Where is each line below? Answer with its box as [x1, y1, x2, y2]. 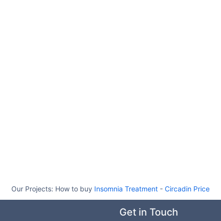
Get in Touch [119, 206, 178, 218]
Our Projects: [11, 184, 55, 193]
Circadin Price [165, 184, 210, 193]
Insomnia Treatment [94, 184, 158, 193]
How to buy [55, 184, 94, 193]
